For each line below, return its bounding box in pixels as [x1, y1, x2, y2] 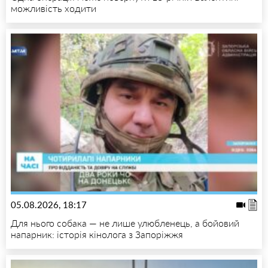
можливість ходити [11, 2, 96, 14]
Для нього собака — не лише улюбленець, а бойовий [11, 217, 239, 229]
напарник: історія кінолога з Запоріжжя [11, 228, 183, 240]
